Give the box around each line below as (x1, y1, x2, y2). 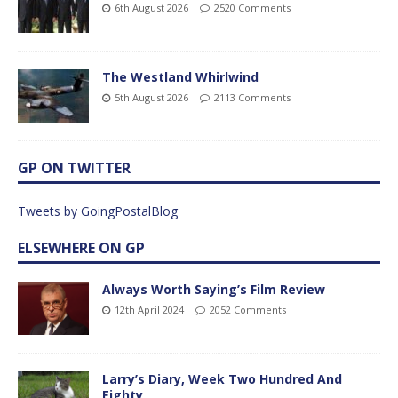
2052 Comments (210, 303, 286, 317)
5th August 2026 (115, 91, 188, 105)
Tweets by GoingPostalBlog (18, 203, 178, 220)
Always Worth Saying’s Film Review (102, 281, 325, 298)
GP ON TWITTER (18, 158, 131, 179)
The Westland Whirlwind (102, 68, 259, 86)
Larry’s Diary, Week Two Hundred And (102, 370, 342, 388)
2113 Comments (214, 91, 291, 105)
